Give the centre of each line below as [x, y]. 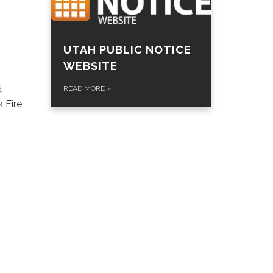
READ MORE [85, 89]
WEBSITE [90, 66]
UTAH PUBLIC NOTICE [127, 50]
